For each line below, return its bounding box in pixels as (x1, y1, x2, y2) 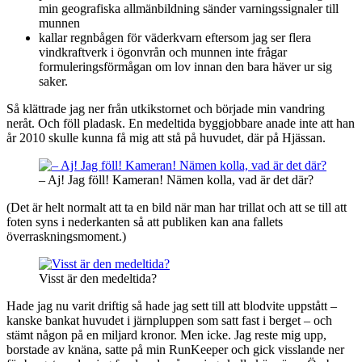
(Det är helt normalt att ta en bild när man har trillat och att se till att (6, 200, 347, 215)
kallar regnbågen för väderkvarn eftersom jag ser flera (39, 31, 311, 45)
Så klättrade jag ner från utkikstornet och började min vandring (6, 102, 325, 116)
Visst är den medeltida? (39, 271, 157, 286)
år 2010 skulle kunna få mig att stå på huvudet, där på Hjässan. (6, 131, 326, 145)
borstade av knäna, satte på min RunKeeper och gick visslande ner (6, 343, 344, 357)
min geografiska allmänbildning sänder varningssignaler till (39, 2, 339, 16)
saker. (39, 74, 68, 89)
